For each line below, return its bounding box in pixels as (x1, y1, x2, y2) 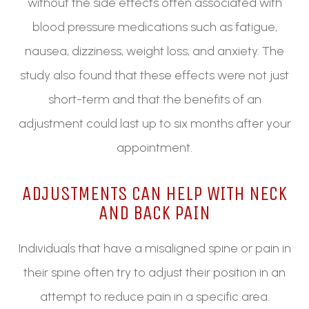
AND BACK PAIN (99, 201, 210, 225)
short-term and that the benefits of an (48, 92, 261, 108)
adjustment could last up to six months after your (18, 116, 291, 132)
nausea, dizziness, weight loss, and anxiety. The (25, 43, 284, 59)
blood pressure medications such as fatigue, (32, 19, 277, 35)
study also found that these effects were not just (20, 68, 289, 83)
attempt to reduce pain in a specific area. (39, 289, 270, 305)
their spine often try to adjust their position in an (23, 265, 286, 281)
